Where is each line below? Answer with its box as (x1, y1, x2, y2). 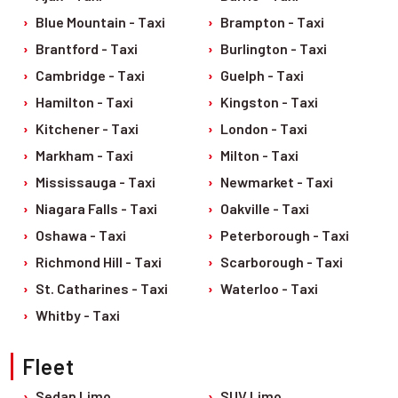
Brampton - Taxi (220, 13, 324, 30)
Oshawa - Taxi (36, 227, 126, 243)
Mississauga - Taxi (36, 173, 155, 190)
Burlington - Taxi (220, 40, 327, 57)
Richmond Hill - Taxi (36, 253, 162, 270)
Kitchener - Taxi (36, 120, 139, 137)
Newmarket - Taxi (220, 173, 333, 190)
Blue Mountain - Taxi (36, 13, 165, 30)
